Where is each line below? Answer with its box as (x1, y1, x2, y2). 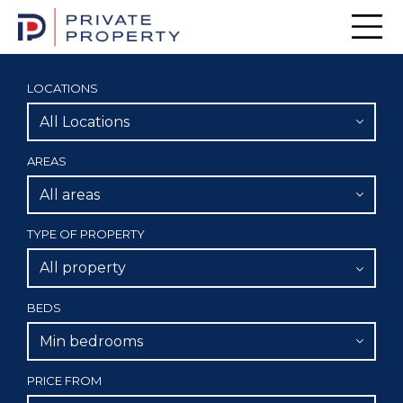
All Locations (40, 113, 130, 131)
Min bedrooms (40, 332, 143, 350)
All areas (40, 186, 100, 204)
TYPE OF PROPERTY (27, 227, 145, 242)
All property (40, 259, 126, 277)
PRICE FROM (27, 372, 102, 388)
